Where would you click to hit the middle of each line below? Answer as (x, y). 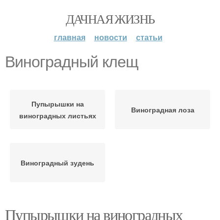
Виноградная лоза (163, 110)
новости (110, 37)
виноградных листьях (57, 115)
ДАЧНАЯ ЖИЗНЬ (110, 19)
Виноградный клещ (71, 62)
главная (69, 37)
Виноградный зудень (57, 163)
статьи (149, 37)
